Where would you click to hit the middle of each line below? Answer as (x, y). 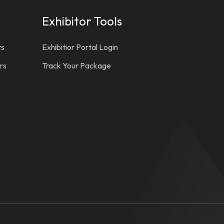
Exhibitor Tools (82, 21)
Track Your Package (76, 66)
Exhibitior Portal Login (80, 47)
